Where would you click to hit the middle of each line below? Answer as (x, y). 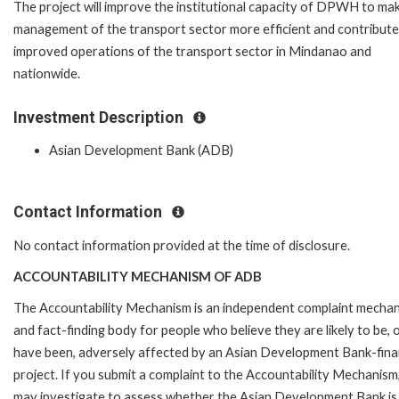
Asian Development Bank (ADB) (141, 151)
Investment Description (100, 117)
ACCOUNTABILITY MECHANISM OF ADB (138, 276)
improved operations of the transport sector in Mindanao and (192, 51)
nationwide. (47, 73)
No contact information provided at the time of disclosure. (183, 245)
